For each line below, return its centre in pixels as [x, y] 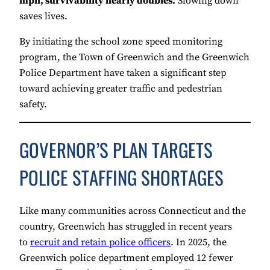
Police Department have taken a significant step [123, 73]
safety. [33, 104]
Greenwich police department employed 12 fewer [126, 258]
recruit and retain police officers [100, 243]
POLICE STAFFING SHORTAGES [121, 177]
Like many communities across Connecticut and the [133, 211]
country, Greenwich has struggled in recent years [126, 227]
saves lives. [43, 16]
